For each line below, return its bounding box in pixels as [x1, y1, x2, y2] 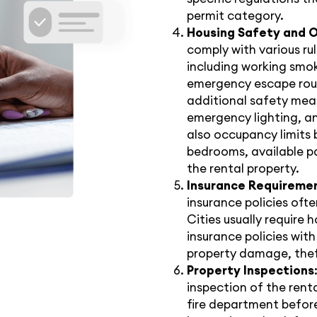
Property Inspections [187, 263, 314, 278]
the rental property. [187, 161, 299, 176]
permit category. [187, 8, 284, 23]
